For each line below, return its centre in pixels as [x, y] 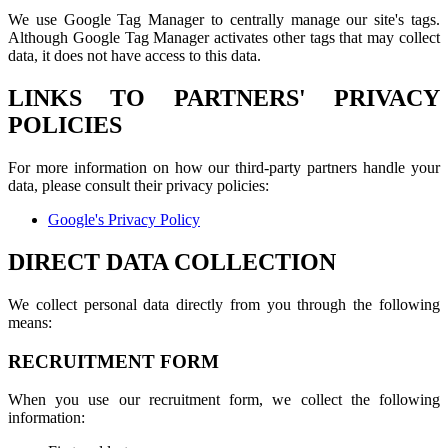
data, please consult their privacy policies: [138, 186]
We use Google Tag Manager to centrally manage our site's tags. [224, 20]
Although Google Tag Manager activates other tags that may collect [224, 38]
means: [30, 323]
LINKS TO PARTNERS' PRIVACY [224, 98]
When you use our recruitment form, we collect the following [224, 400]
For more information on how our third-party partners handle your [224, 168]
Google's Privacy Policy [124, 220]
